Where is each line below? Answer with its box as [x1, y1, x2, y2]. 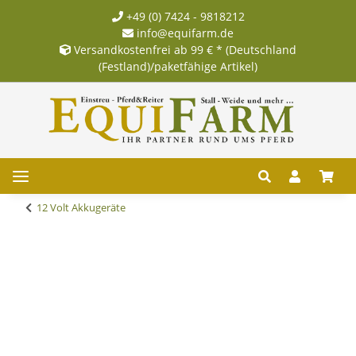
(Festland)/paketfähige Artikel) [99, 58, 257, 74]
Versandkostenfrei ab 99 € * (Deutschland [74, 41, 296, 57]
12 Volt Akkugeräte [37, 199, 126, 215]
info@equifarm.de [133, 25, 234, 41]
